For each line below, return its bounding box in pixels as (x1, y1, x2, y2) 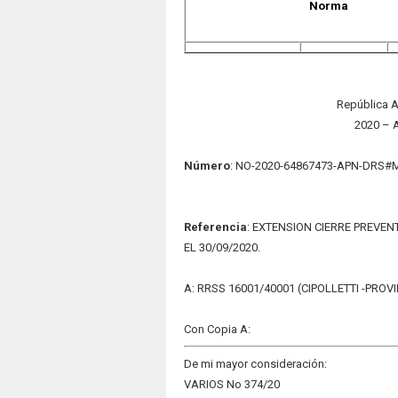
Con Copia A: (183, 322, 251, 336)
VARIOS (183, 378, 224, 391)
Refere (183, 220, 222, 234)
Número (183, 159, 230, 172)
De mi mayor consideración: (183, 357, 327, 370)
